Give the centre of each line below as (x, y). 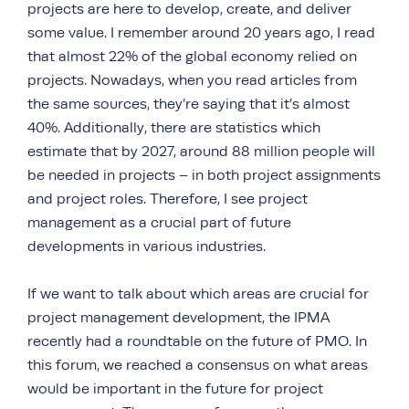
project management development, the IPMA (178, 318)
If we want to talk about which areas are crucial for (198, 294)
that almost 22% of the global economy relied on (192, 57)
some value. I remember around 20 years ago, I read (201, 33)
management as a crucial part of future (159, 223)
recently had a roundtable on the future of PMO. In (197, 341)
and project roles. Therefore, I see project (168, 199)
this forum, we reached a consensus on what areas (198, 365)
